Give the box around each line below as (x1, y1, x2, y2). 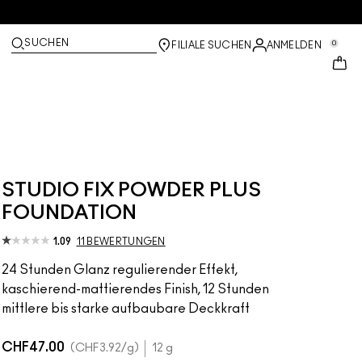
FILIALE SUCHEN (171, 40, 252, 50)
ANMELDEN (266, 40, 322, 50)
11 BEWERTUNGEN (76, 237, 166, 246)
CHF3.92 (74, 343, 121, 354)
